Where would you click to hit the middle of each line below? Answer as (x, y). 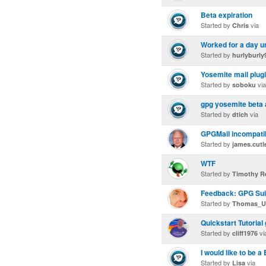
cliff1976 (245, 233)
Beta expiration (227, 15)
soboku (244, 85)
